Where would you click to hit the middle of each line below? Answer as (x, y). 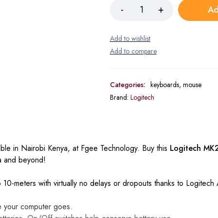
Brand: (120, 97)
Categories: (127, 85)
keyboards (164, 85)
